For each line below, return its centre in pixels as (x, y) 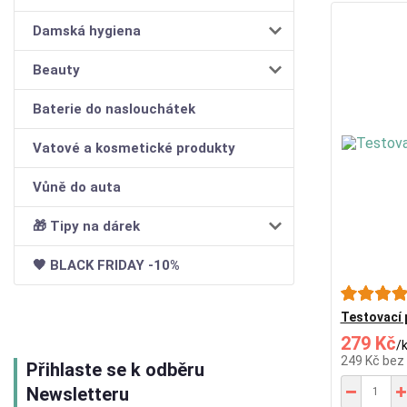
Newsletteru (78, 394)
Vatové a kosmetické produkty (134, 148)
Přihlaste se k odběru (115, 369)
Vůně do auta (77, 187)
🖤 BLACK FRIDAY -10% (106, 265)
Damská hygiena (87, 30)
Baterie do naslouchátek (114, 109)
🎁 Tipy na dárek (86, 226)
